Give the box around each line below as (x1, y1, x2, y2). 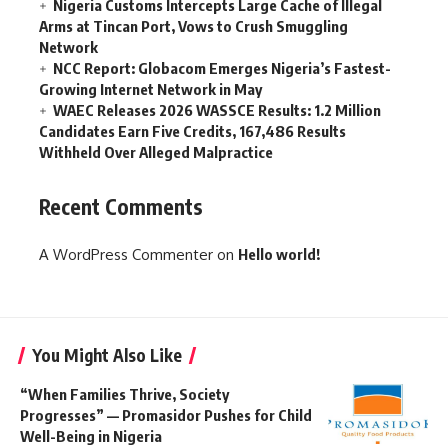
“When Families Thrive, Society (20, 385, 229, 404)
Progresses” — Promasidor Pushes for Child (20, 406, 312, 425)
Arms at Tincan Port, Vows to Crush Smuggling (39, 16, 348, 35)
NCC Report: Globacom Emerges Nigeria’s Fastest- (53, 58, 391, 77)
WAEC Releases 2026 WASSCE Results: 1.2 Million (53, 100, 381, 119)
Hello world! (238, 245, 320, 264)
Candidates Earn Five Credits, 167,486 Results (39, 121, 346, 140)
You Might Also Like (32, 344, 182, 367)
